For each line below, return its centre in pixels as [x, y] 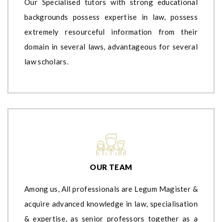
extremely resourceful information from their [111, 31]
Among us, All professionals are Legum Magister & [111, 189]
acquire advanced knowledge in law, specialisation [111, 203]
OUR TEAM [111, 167]
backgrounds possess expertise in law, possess [111, 17]
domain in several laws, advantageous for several [111, 46]
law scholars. [46, 61]
